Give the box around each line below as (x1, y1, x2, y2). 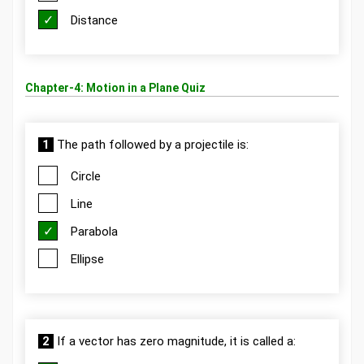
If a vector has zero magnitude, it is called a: (54, 333, 296, 349)
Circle (71, 168, 101, 184)
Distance (71, 12, 118, 28)
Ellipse (71, 251, 104, 266)
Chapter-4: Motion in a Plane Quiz (25, 80, 206, 94)
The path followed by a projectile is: (54, 136, 249, 152)
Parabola (71, 223, 118, 239)
